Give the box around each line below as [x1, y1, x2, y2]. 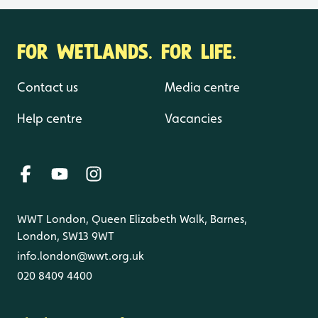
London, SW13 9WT [17, 229, 114, 243]
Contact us [17, 79, 78, 94]
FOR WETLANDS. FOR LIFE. [17, 35, 236, 65]
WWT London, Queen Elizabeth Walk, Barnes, [17, 212, 247, 226]
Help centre [17, 110, 82, 126]
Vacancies [165, 110, 222, 126]
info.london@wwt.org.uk [17, 248, 144, 263]
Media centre [165, 79, 240, 94]
